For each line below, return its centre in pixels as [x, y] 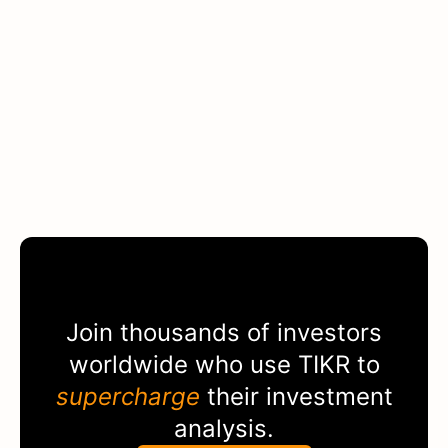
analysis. [224, 428]
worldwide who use [183, 364]
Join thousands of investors [224, 332]
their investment [296, 396]
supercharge [127, 396]
